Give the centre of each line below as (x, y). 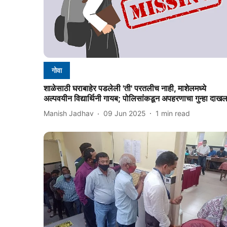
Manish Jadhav (69, 113)
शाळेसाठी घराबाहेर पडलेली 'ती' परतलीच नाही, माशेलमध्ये (125, 88)
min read (176, 113)
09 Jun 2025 (125, 113)
